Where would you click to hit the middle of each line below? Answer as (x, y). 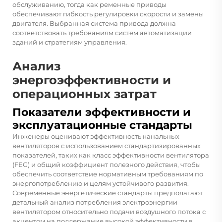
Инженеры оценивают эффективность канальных (96, 136)
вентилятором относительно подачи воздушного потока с (109, 211)
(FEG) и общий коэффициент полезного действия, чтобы (107, 164)
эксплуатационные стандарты (102, 125)
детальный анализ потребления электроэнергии (95, 202)
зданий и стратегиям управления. (70, 42)
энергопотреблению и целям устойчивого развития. (101, 183)
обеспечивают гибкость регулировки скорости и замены (108, 14)
